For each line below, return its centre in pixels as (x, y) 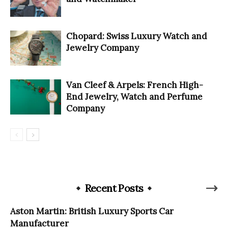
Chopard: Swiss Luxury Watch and (137, 36)
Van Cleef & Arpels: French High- (135, 85)
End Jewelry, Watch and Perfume (134, 96)
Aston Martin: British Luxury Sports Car (92, 211)
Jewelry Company (103, 48)
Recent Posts (114, 188)
